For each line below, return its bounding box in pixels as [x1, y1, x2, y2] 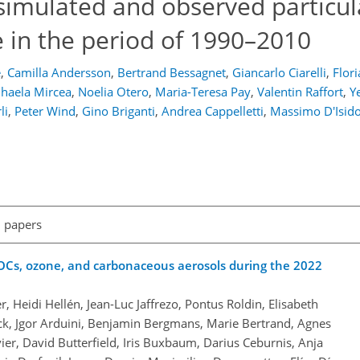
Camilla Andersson [6, 64, 111, 80]
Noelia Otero [78, 84, 149, 100]
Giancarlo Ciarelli [231, 64, 326, 80]
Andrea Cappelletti [162, 103, 264, 119]
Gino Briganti [82, 103, 155, 119]
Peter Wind [14, 103, 76, 119]
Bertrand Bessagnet [117, 64, 226, 80]
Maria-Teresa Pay [155, 84, 251, 100]
